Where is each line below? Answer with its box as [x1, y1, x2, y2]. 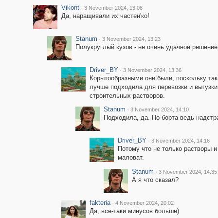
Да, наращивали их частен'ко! [61, 12, 149, 19]
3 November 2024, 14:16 [151, 138, 210, 144]
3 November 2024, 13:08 [84, 5, 143, 11]
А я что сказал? [131, 176, 179, 183]
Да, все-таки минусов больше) [89, 207, 179, 215]
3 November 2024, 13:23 [102, 36, 161, 42]
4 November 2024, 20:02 [115, 200, 174, 206]
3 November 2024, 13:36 [123, 67, 182, 73]
